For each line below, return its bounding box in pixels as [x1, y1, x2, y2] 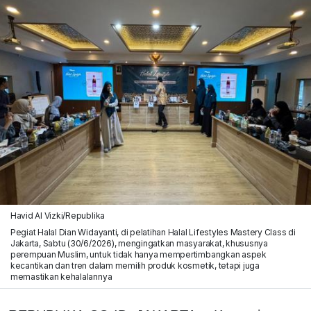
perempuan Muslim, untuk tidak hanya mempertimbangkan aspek [10, 249, 267, 260]
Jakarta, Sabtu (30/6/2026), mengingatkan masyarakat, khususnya [10, 237, 268, 249]
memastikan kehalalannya [10, 271, 112, 282]
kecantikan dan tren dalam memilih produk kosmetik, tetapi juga [10, 260, 260, 271]
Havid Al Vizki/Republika [10, 210, 106, 221]
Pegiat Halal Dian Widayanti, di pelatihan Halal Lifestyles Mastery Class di [10, 226, 296, 237]
